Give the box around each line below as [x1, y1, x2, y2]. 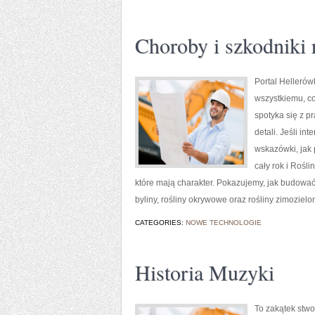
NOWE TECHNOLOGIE [186, 219, 262, 226]
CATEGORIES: [135, 219, 186, 226]
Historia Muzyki [135, 258, 274, 286]
